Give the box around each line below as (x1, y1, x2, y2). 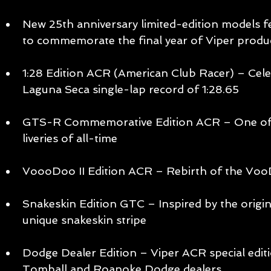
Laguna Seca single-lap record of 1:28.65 (22, 83, 242, 96)
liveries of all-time (22, 132, 120, 145)
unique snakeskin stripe (22, 214, 149, 227)
